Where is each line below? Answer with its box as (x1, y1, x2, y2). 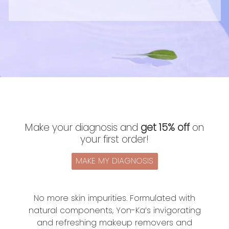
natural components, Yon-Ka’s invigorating (28, 204, 201, 217)
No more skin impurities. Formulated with (34, 192, 195, 204)
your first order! (80, 132, 149, 146)
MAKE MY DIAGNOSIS (76, 155, 153, 167)
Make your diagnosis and (25, 120, 141, 134)
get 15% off (141, 120, 190, 134)
